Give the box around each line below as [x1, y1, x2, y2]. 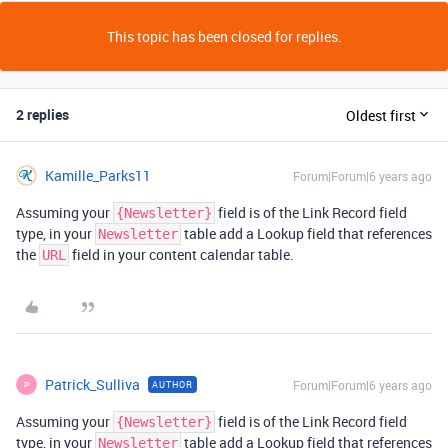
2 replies [16, 105, 69, 124]
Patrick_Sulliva [45, 375, 140, 394]
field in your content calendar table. [69, 245, 294, 264]
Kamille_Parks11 [45, 166, 151, 185]
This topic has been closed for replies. [106, 27, 342, 46]
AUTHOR [152, 378, 193, 391]
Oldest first [346, 105, 416, 125]
